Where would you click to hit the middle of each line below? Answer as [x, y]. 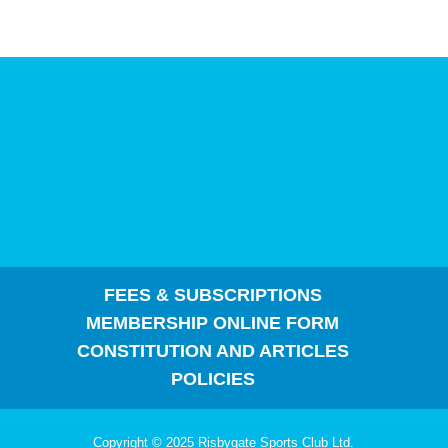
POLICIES [212, 378]
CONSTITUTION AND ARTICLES [212, 350]
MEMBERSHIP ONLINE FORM [213, 322]
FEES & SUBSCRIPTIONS [212, 294]
